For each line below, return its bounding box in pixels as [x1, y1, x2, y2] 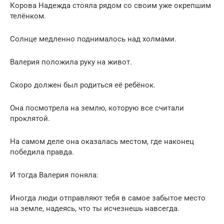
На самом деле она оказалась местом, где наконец [10, 136, 194, 146]
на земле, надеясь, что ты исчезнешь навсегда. [10, 203, 179, 213]
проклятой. [10, 113, 50, 123]
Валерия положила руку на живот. [10, 57, 132, 66]
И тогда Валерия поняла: [10, 170, 98, 179]
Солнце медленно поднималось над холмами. [10, 34, 176, 43]
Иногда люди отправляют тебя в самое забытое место [10, 193, 205, 202]
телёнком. [10, 11, 46, 20]
